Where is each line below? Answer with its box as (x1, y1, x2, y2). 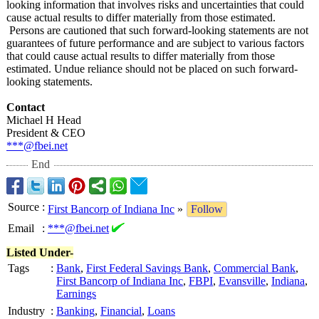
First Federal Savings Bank (86, 262, 208, 274)
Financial (100, 305, 142, 317)
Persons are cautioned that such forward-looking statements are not (6, 24, 308, 36)
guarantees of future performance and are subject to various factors (6, 37, 304, 49)
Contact (6, 101, 45, 113)
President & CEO (6, 127, 85, 139)
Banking (56, 305, 95, 317)
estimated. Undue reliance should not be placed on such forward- (6, 63, 298, 75)
